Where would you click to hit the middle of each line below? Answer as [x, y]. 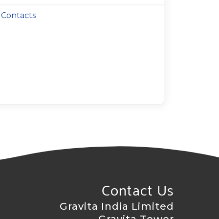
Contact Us [138, 191]
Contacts [18, 15]
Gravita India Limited [117, 206]
